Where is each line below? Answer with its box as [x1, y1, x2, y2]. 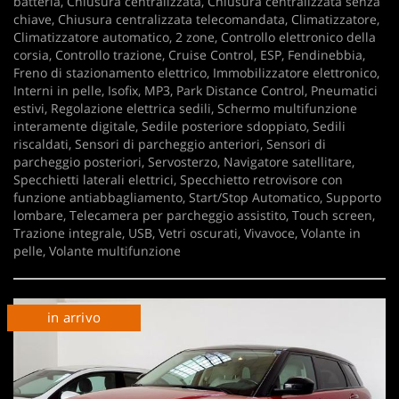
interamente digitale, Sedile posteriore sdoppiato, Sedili [13, 118, 346, 134]
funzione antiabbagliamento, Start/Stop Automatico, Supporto [13, 189, 381, 206]
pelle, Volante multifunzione [13, 242, 181, 259]
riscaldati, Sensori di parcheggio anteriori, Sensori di [13, 135, 326, 152]
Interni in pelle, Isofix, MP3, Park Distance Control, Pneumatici [13, 82, 378, 99]
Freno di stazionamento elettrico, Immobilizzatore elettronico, [13, 64, 379, 81]
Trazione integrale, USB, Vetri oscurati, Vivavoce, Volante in [13, 224, 361, 241]
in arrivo [46, 308, 102, 326]
